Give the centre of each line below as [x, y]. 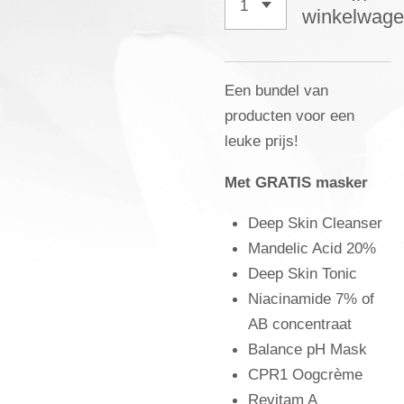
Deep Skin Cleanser [315, 223]
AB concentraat [300, 324]
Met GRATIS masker [296, 182]
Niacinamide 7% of [311, 299]
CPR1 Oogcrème [305, 375]
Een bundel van [276, 91]
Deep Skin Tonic [303, 274]
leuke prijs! [264, 141]
